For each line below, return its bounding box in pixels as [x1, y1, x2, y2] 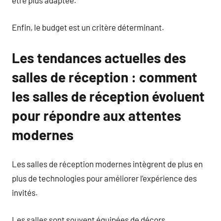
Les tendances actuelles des [12, 49, 186, 66]
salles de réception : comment [12, 68, 197, 85]
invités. [12, 187, 38, 197]
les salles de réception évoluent [12, 87, 205, 105]
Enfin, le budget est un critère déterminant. [12, 22, 164, 32]
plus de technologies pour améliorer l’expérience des [12, 173, 197, 183]
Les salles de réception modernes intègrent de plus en [12, 159, 203, 169]
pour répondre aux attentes [12, 107, 181, 124]
